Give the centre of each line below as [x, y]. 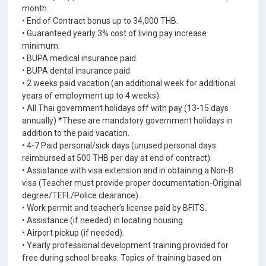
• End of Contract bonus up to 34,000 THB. [100, 21]
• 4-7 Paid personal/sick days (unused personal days [119, 145]
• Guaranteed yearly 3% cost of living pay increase [114, 33]
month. [35, 8]
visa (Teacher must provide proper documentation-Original [132, 183]
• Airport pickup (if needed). [73, 233]
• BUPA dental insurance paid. [77, 71]
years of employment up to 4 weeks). [91, 96]
